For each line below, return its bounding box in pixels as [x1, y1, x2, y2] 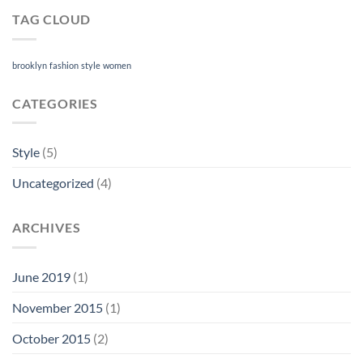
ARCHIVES [12, 220, 81, 236]
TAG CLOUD [12, 11, 92, 27]
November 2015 [12, 299, 103, 315]
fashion [49, 59, 79, 70]
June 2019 [12, 268, 70, 284]
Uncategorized [12, 175, 94, 191]
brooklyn [12, 59, 47, 70]
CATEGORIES [12, 95, 98, 111]
